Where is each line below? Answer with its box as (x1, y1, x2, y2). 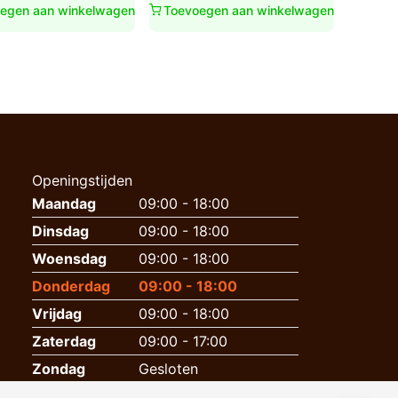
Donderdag (32, 276, 110, 295)
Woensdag (32, 249, 107, 267)
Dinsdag (32, 221, 89, 240)
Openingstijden (32, 171, 132, 189)
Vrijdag (32, 304, 82, 322)
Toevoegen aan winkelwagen (163, 2, 334, 18)
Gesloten (139, 359, 198, 378)
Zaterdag (32, 331, 96, 350)
